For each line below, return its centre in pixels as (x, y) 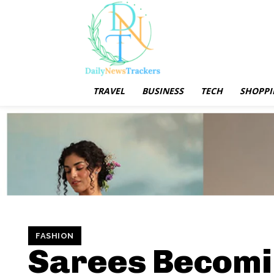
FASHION (55, 235)
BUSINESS (163, 91)
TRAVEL (109, 91)
